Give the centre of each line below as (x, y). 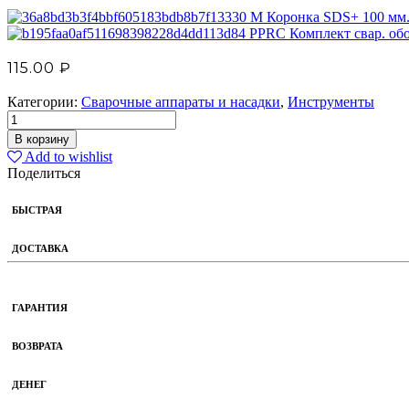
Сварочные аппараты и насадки (181, 101)
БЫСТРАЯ (37, 210)
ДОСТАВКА (40, 248)
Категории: (44, 101)
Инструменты (331, 101)
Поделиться (44, 173)
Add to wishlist (67, 156)
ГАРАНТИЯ (40, 307)
